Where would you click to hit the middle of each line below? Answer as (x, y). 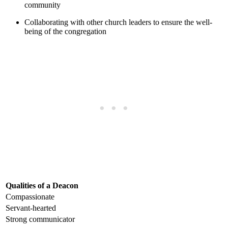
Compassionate (30, 197)
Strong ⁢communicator (40, 219)
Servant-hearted (31, 208)
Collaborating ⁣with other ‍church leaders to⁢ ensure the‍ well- (118, 22)
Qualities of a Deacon (42, 186)
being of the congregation (65, 32)
